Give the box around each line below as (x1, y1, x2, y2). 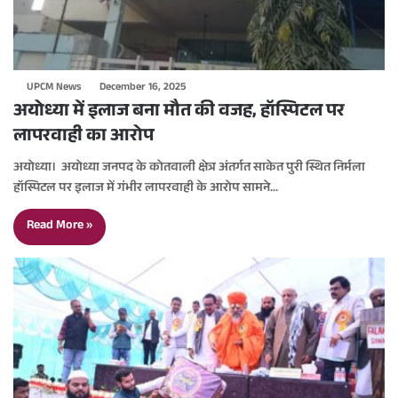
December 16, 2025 (99, 79, 186, 98)
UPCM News (27, 79, 81, 98)
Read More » (27, 216, 92, 238)
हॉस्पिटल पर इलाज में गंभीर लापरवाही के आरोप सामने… (13, 179, 278, 201)
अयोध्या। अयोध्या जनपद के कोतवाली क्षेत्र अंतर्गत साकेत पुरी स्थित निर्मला (13, 158, 365, 180)
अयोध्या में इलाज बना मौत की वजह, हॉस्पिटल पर (13, 98, 345, 129)
